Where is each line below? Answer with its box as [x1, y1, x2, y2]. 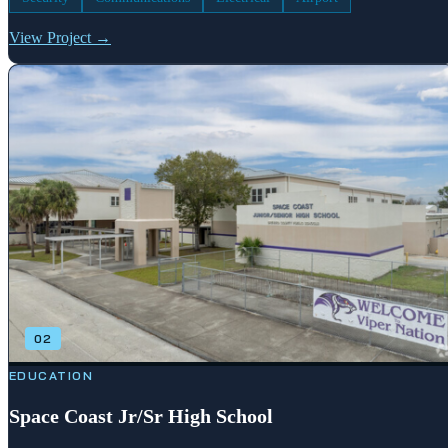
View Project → [9, 29, 111, 47]
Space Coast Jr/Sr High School [9, 405, 273, 428]
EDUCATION [9, 368, 93, 384]
